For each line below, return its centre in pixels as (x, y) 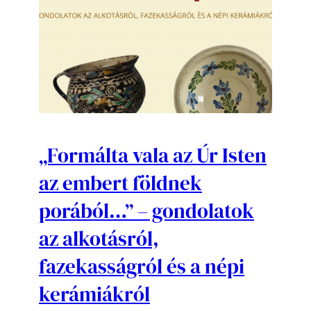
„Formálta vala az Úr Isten (153, 155)
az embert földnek (120, 183)
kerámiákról (94, 294)
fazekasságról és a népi (142, 266)
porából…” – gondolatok (146, 211)
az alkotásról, (99, 238)
